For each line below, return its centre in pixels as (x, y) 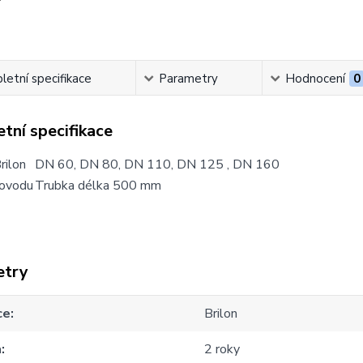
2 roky (222, 349)
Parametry (188, 79)
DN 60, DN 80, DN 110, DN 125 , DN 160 (157, 164)
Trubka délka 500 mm (98, 186)
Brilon (221, 314)
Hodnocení (315, 79)
